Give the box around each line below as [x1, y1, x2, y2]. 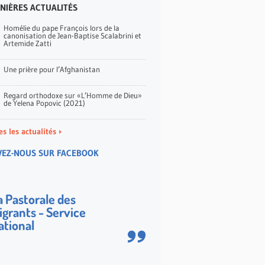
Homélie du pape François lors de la [3, 23, 119, 33]
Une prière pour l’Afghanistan [3, 64, 100, 74]
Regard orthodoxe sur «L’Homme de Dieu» [3, 91, 142, 100]
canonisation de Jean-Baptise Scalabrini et [3, 31, 141, 40]
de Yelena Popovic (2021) [3, 98, 85, 108]
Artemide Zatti [3, 38, 51, 48]
